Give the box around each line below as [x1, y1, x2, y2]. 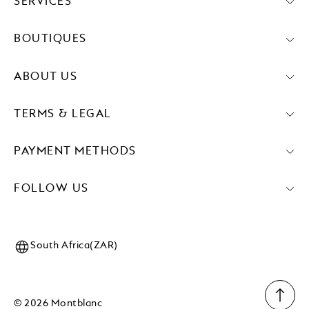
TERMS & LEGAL [14, 108, 112, 120]
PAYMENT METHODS [14, 146, 137, 157]
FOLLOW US [14, 183, 89, 195]
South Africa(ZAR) [30, 240, 118, 250]
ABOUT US [14, 71, 77, 83]
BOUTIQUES [14, 34, 87, 46]
